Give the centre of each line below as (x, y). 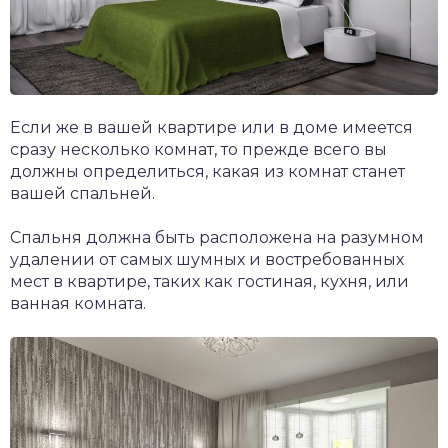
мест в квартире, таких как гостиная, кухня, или (209, 281)
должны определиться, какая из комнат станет (207, 171)
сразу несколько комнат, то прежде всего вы (198, 149)
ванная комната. (78, 303)
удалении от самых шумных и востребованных (207, 259)
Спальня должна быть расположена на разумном (217, 237)
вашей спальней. (82, 193)
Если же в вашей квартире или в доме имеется (211, 127)
